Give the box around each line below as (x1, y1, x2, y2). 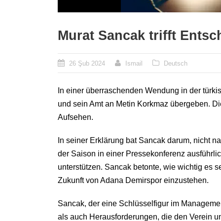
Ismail (125, 59, 143, 67)
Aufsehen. (58, 112, 93, 121)
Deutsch (164, 59, 187, 67)
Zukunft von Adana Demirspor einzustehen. (58, 176, 209, 184)
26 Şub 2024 (69, 59, 105, 67)
